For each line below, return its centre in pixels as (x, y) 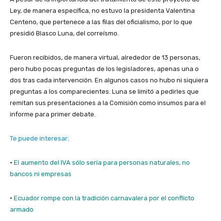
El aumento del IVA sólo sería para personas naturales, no (102, 162)
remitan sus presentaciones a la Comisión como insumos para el (108, 103)
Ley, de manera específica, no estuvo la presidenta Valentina (102, 10)
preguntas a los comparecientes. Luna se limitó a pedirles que (104, 91)
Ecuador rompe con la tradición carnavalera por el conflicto (104, 198)
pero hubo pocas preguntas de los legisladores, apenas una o (104, 69)
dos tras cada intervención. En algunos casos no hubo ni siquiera (109, 80)
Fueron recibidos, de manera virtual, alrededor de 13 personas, (105, 57)
